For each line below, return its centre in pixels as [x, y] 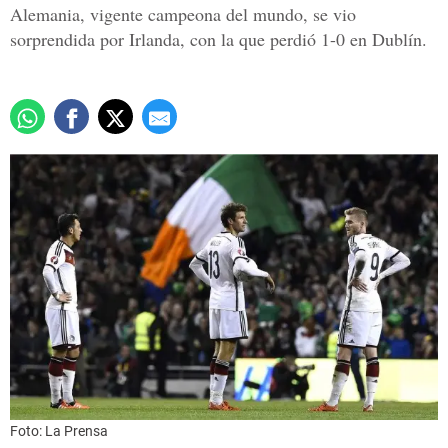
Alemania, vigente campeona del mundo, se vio [183, 14]
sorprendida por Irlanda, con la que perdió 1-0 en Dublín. [218, 39]
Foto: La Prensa [59, 431]
